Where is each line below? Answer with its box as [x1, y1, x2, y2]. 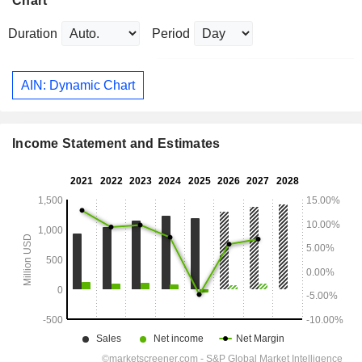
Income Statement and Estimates [12, 137, 221, 151]
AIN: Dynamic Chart [21, 78, 135, 92]
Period [152, 27, 190, 41]
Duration [8, 27, 57, 41]
